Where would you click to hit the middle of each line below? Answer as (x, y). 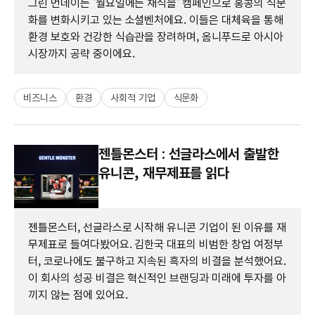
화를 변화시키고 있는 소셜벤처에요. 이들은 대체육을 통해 (156, 20)
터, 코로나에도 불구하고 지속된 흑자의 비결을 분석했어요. (157, 261)
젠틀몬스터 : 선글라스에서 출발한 (189, 154)
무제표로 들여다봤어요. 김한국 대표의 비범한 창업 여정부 (156, 244)
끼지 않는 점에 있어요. (78, 295)
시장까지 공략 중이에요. (82, 53)
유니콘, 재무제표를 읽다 (164, 173)
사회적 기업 (133, 97)
